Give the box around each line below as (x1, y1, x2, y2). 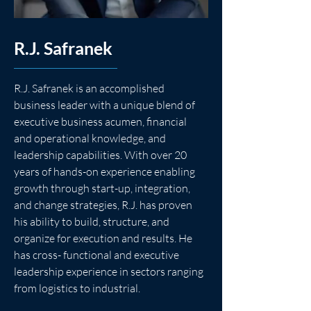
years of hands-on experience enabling (14, 165, 197, 178)
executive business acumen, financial (14, 115, 189, 128)
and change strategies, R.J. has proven (14, 198, 194, 212)
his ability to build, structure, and (14, 215, 171, 228)
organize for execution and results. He (14, 231, 194, 245)
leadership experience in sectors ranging (14, 264, 205, 278)
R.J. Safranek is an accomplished (14, 81, 167, 95)
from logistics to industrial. (14, 281, 142, 295)
